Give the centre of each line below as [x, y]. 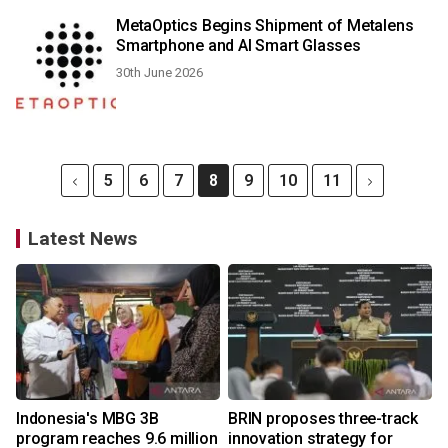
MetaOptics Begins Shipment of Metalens [265, 25]
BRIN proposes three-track [323, 418]
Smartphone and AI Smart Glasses [238, 45]
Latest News [82, 238]
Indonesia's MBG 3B [87, 418]
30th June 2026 [159, 72]
